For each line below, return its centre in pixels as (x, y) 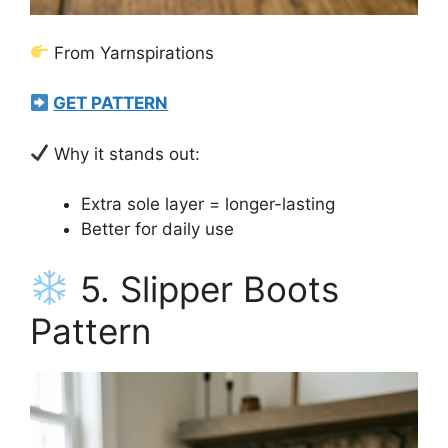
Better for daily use (157, 229)
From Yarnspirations (132, 52)
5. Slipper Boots (204, 288)
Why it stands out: (125, 153)
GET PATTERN (111, 103)
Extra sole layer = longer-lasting (208, 204)
